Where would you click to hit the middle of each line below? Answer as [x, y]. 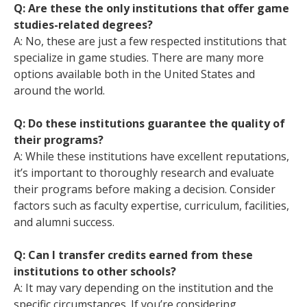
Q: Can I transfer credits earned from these [133, 255]
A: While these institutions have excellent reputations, [151, 156]
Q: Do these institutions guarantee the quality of [149, 123]
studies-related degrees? [83, 25]
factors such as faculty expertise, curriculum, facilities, [151, 206]
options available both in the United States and [134, 74]
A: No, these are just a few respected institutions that [150, 41]
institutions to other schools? [95, 271]
